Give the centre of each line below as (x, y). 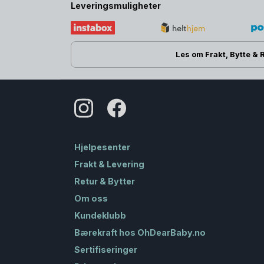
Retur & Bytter (105, 181)
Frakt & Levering (109, 164)
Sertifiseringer (106, 249)
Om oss (91, 198)
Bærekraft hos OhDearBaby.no (140, 232)
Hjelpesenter (102, 147)
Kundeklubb (100, 215)
